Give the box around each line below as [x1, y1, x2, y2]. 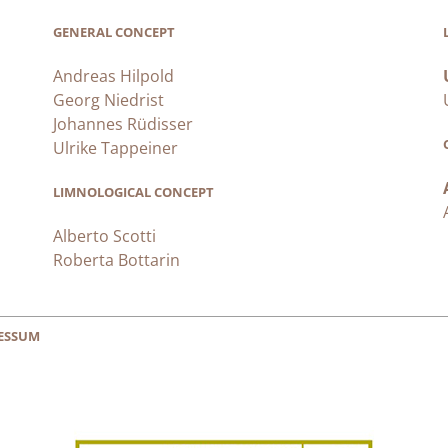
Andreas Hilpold [53, 65, 175, 88]
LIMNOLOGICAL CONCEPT [53, 183, 215, 202]
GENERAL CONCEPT [53, 23, 176, 42]
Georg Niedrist [53, 89, 165, 112]
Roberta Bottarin [53, 249, 181, 272]
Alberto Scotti [53, 225, 157, 248]
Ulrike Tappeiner [53, 137, 179, 160]
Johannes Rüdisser [53, 113, 194, 136]
